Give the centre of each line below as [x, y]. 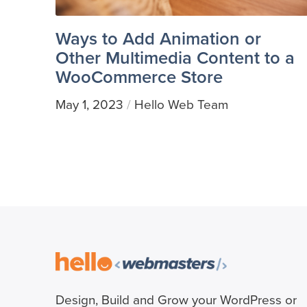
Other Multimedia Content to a [175, 57]
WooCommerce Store [139, 76]
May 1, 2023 [89, 104]
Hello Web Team [181, 104]
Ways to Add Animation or [158, 38]
